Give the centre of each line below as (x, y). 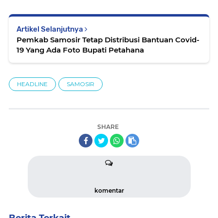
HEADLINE (32, 84)
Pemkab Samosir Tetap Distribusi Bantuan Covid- (108, 40)
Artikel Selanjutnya (51, 29)
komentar (109, 191)
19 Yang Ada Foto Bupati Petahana (80, 50)
